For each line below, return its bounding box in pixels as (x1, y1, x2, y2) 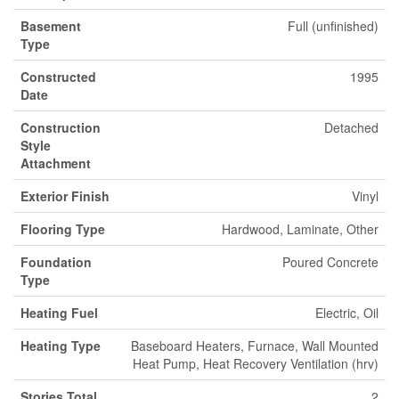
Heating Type (20, 336, 101, 354)
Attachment (20, 153, 91, 172)
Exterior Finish (20, 186, 110, 205)
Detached (324, 118, 379, 136)
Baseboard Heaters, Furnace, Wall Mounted (131, 336, 379, 354)
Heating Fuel (20, 303, 98, 322)
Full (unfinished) (288, 16, 379, 35)
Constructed (20, 67, 96, 85)
